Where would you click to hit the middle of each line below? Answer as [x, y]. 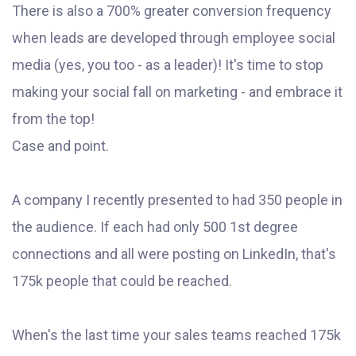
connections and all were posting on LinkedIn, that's [174, 254]
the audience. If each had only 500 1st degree [155, 227]
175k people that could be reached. [122, 281]
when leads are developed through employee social [174, 38]
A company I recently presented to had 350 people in [177, 200]
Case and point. [60, 146]
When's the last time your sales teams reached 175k [176, 335]
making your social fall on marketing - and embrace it [177, 92]
